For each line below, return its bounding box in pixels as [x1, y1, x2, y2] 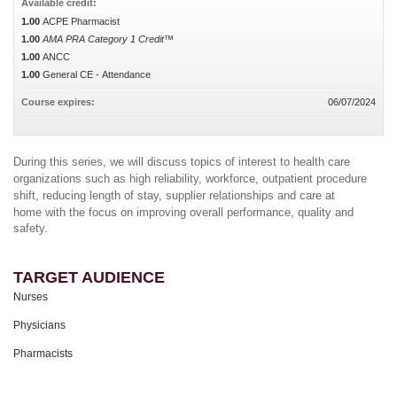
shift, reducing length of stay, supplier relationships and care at [13, 189, 335, 202]
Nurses [13, 291, 48, 303]
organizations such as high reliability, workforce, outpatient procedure [13, 172, 367, 185]
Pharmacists [13, 346, 73, 360]
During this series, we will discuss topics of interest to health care [13, 155, 350, 168]
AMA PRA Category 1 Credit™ [43, 34, 174, 44]
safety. [13, 222, 48, 235]
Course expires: [21, 97, 97, 107]
